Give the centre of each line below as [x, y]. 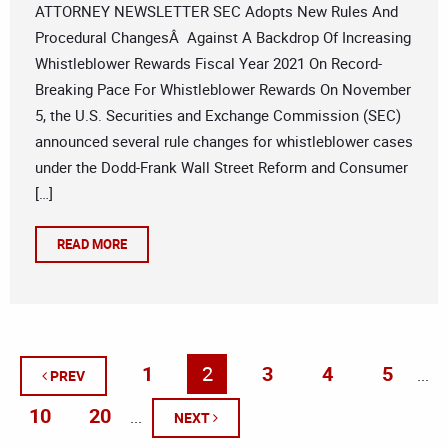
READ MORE [92, 244]
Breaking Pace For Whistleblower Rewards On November [223, 89]
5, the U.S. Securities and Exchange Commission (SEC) [218, 115]
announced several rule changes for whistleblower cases [224, 141]
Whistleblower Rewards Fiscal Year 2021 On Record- [208, 63]
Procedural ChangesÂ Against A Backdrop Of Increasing [223, 37]
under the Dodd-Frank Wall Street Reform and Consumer [221, 167]
